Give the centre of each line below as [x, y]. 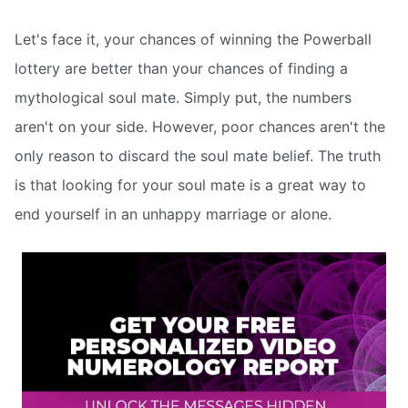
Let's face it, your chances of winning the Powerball [193, 40]
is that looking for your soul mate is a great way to [190, 185]
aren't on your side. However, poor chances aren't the [200, 127]
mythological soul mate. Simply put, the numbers [183, 98]
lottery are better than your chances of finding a [181, 69]
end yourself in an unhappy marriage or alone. [173, 214]
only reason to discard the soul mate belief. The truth [198, 156]
